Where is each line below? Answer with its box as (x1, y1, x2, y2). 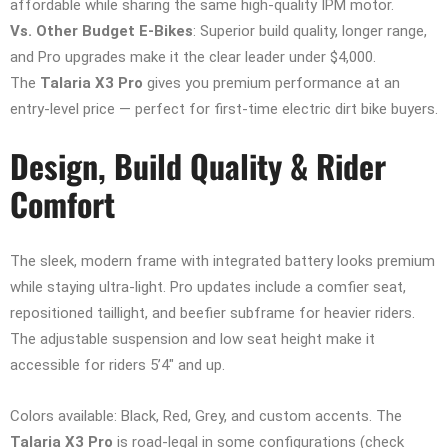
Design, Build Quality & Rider (10, 142, 386, 190)
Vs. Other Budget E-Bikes (10, 22, 193, 41)
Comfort (10, 180, 115, 228)
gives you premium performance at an (143, 74, 400, 93)
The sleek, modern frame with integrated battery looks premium (10, 252, 435, 271)
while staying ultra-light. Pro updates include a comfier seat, (10, 278, 406, 297)
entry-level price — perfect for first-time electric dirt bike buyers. (10, 100, 438, 119)
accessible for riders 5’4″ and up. (10, 356, 225, 375)
